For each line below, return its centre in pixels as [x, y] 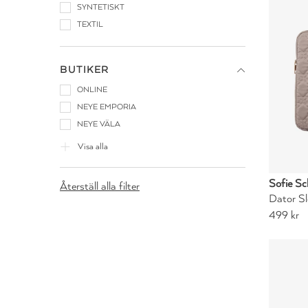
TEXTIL [90, 24]
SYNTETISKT [101, 7]
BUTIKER [85, 70]
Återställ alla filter [100, 186]
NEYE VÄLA [99, 124]
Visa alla [93, 146]
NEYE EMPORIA [107, 107]
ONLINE [92, 90]
